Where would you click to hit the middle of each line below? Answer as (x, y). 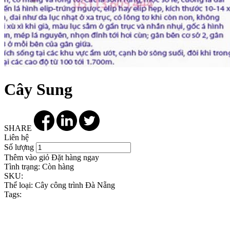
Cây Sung (38, 90)
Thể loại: (18, 185)
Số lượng (19, 147)
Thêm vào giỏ (27, 157)
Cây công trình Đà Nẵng (74, 185)
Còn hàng (57, 166)
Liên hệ (16, 137)
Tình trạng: (22, 166)
